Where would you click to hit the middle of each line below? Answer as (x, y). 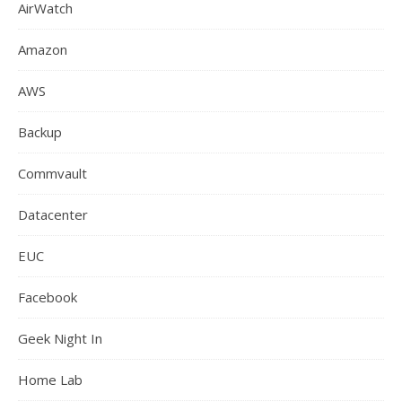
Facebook (48, 297)
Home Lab (50, 379)
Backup (40, 131)
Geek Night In (60, 338)
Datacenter (53, 214)
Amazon (43, 49)
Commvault (52, 173)
